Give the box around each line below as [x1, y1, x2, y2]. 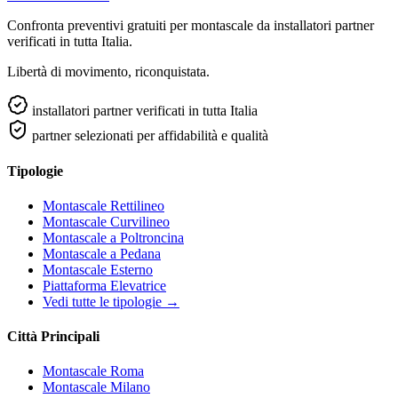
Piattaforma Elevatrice [43, 277, 166, 293]
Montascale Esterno [43, 261, 153, 277]
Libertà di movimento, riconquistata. [7, 64, 210, 80]
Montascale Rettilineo [43, 197, 164, 213]
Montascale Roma [43, 363, 144, 379]
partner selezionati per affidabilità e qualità [32, 128, 268, 144]
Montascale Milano [43, 379, 150, 395]
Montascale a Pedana [43, 245, 161, 261]
